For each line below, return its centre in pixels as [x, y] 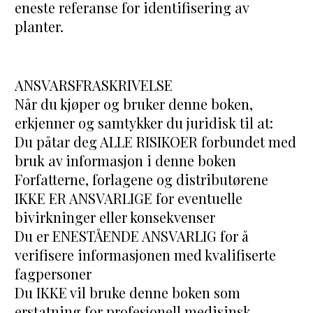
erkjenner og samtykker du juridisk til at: [144, 123]
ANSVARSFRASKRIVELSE [94, 85]
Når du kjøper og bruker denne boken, [134, 104]
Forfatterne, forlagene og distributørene [142, 180]
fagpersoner [53, 274]
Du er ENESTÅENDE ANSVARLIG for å [132, 236]
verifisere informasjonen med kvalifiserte [146, 255]
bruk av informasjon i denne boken [126, 161]
